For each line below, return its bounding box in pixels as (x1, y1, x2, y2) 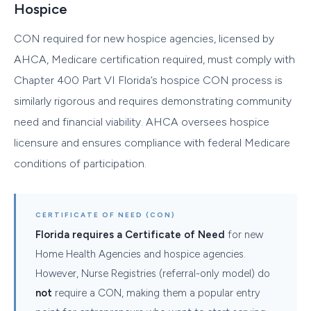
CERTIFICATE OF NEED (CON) (35, 210, 176, 219)
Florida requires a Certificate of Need (35, 228, 225, 241)
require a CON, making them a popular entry (52, 286, 260, 299)
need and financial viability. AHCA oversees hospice (14, 115, 269, 128)
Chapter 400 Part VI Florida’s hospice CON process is (14, 73, 283, 87)
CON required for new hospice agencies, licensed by (14, 31, 274, 45)
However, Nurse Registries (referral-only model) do (35, 267, 270, 280)
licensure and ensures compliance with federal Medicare (14, 135, 290, 149)
